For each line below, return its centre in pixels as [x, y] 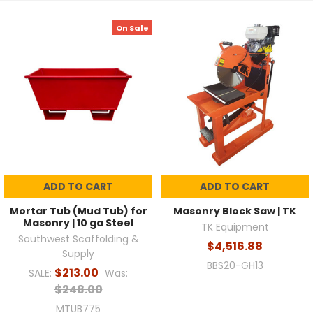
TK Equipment [235, 227]
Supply [78, 254]
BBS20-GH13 [235, 266]
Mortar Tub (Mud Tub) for [78, 211]
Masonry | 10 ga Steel [78, 223]
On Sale [133, 28]
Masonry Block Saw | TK [235, 211]
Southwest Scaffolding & [78, 239]
